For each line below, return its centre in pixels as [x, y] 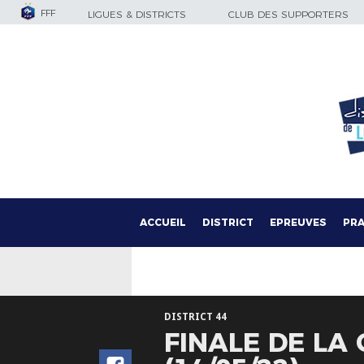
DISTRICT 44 [195, 317]
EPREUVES [298, 222]
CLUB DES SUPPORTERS [288, 14]
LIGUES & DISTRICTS [137, 14]
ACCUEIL [163, 222]
